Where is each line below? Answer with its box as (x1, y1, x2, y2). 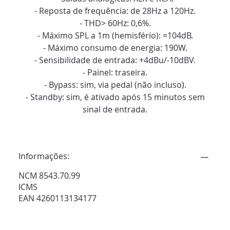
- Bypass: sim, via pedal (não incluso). (44, 79, 186, 91)
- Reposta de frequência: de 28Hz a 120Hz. (34, 5, 196, 17)
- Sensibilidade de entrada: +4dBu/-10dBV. (34, 54, 196, 66)
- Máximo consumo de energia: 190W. (43, 42, 187, 54)
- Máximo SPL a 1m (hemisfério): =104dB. (37, 30, 193, 42)
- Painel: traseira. (83, 67, 147, 79)
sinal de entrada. (83, 104, 147, 116)
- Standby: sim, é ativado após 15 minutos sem (25, 91, 205, 103)
